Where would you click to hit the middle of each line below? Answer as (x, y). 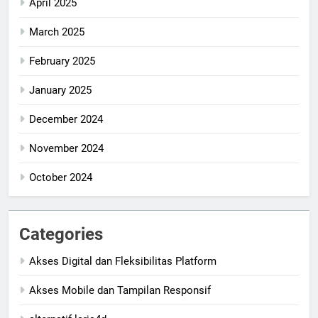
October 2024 (61, 177)
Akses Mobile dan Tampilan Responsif (120, 290)
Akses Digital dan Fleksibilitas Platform (123, 261)
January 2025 (60, 90)
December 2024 (66, 119)
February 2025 (62, 61)
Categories (61, 234)
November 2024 (66, 148)
